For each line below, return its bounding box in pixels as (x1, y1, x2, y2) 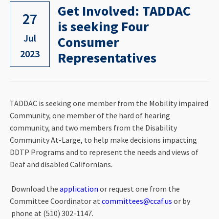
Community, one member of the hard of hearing (10, 110, 170, 120)
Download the (10, 183, 60, 194)
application (60, 183, 98, 194)
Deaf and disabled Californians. (10, 159, 112, 169)
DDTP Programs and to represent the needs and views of (10, 147, 198, 157)
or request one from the (98, 183, 180, 194)
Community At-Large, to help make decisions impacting (10, 134, 197, 145)
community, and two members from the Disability (10, 122, 177, 132)
